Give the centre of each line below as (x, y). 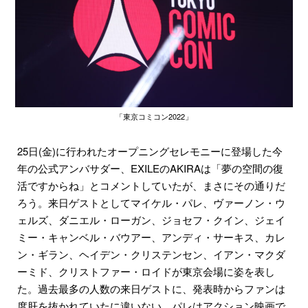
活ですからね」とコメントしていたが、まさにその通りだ (151, 186)
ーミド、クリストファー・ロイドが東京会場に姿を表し (146, 272)
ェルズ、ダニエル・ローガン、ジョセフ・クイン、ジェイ (151, 220)
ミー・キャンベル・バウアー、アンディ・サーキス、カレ (151, 237)
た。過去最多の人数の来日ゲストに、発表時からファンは (151, 289)
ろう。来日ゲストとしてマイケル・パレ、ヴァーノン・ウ (151, 203)
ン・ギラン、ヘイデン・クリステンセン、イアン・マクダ (151, 254)
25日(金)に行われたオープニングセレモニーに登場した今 (150, 151)
